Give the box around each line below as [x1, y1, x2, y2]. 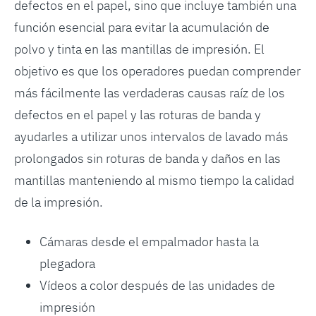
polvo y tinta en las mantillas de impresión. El [13, 40, 265, 58]
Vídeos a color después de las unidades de [39, 276, 275, 294]
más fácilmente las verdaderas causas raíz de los [13, 84, 285, 102]
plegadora [39, 255, 95, 272]
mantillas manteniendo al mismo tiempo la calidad [13, 171, 294, 189]
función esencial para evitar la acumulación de [13, 18, 269, 36]
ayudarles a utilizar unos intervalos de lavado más [13, 128, 288, 145]
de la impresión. [13, 193, 103, 211]
